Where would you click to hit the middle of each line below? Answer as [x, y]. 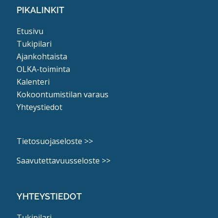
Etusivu [30, 31]
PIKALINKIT [40, 10]
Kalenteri [33, 82]
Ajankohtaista [42, 57]
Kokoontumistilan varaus [62, 95]
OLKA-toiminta [43, 69]
